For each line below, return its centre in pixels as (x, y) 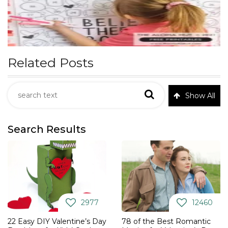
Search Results (47, 130)
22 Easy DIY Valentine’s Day (57, 222)
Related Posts (51, 63)
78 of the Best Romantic (166, 222)
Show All (200, 96)
